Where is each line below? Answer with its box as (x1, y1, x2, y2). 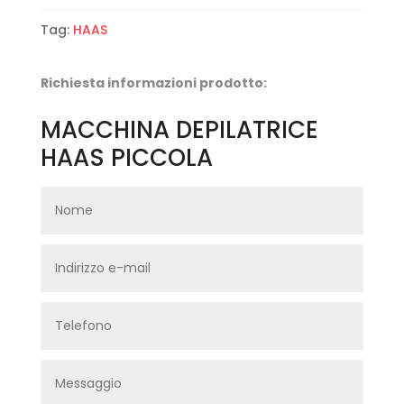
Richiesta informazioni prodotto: (40, 73, 267, 92)
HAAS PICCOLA (40, 141, 213, 174)
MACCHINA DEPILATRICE (40, 113, 318, 146)
